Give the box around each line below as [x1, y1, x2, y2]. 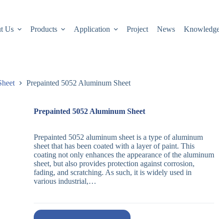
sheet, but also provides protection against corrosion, [33, 159, 195, 168]
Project [127, 25, 149, 33]
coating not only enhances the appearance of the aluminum [33, 151, 214, 159]
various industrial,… [33, 177, 96, 186]
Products [30, 25, 57, 33]
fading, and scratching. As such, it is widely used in [33, 168, 192, 177]
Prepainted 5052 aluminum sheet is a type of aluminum [33, 133, 203, 142]
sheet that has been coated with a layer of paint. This [33, 142, 195, 151]
